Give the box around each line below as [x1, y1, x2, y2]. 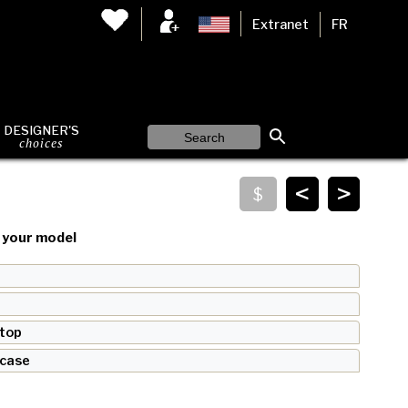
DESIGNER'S [4, 123, 80, 138]
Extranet [252, 15, 310, 33]
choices [19, 135, 64, 151]
